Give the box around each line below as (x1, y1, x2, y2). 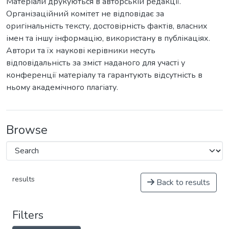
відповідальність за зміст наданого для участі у (6, 57, 185, 68)
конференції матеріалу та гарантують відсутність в (6, 70, 202, 81)
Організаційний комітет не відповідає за (6, 8, 164, 19)
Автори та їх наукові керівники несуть (6, 45, 155, 56)
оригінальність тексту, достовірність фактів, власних (6, 20, 208, 32)
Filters (12, 208, 43, 223)
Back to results (154, 177, 210, 188)
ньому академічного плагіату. (6, 82, 118, 93)
